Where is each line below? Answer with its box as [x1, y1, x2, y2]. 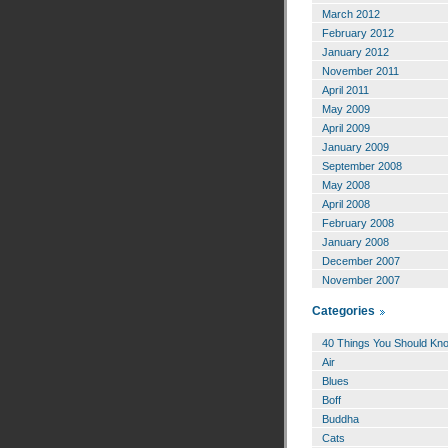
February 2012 [322, 27, 394, 40]
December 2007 [322, 255, 400, 268]
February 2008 [322, 217, 394, 230]
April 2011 [322, 84, 369, 97]
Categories [312, 303, 375, 318]
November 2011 [322, 65, 399, 78]
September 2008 [322, 160, 402, 173]
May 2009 [322, 103, 370, 116]
